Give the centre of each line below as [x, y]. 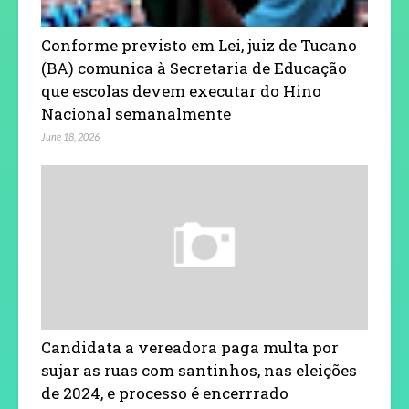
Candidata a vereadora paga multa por [190, 347]
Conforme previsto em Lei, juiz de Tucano [199, 45]
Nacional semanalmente [136, 113]
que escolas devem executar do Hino [181, 90]
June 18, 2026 [70, 136]
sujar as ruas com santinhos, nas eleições [199, 370]
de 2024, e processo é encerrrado [165, 393]
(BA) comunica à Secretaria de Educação [194, 68]
